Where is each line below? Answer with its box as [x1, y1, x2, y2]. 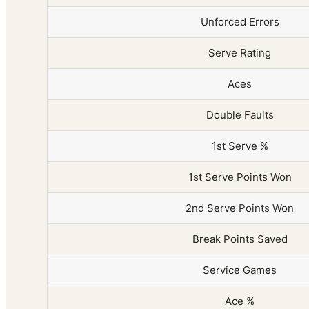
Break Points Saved [192, 232, 288, 246]
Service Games [203, 263, 277, 277]
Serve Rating [208, 46, 271, 60]
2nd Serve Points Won [186, 201, 294, 215]
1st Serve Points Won [188, 170, 292, 184]
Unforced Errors [200, 15, 279, 29]
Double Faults [206, 108, 274, 122]
